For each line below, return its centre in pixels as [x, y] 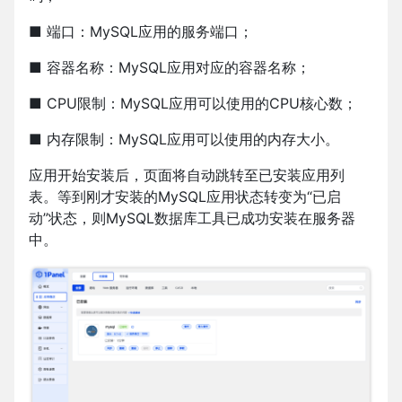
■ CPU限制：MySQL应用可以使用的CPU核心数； [193, 103]
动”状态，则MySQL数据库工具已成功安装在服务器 [192, 218]
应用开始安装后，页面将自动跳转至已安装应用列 [187, 175]
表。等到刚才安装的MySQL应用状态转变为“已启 [185, 196]
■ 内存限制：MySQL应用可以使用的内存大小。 [184, 139]
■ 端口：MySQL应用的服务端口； [141, 31]
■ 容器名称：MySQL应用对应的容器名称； [170, 67]
